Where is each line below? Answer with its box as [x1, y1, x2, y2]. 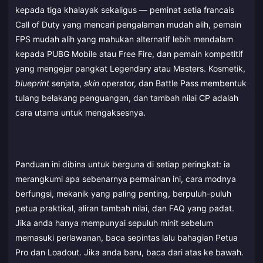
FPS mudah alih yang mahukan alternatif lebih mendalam [15, 33, 233, 44]
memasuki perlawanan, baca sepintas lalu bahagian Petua [15, 232, 238, 242]
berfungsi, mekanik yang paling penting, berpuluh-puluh [15, 188, 231, 198]
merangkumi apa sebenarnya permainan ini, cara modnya [15, 173, 236, 184]
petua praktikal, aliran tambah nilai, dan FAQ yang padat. [15, 203, 234, 213]
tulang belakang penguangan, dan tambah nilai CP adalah [15, 92, 238, 103]
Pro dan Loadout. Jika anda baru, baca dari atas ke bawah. [15, 247, 244, 257]
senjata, [49, 77, 84, 88]
